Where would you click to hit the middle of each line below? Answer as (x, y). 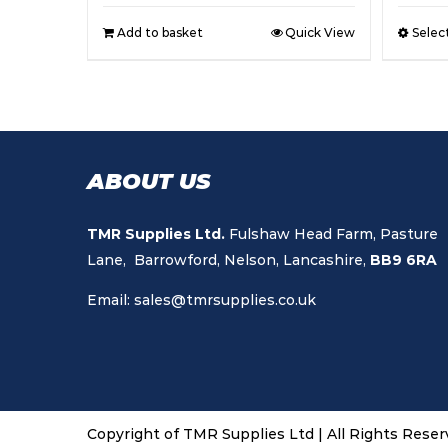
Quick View (319, 32)
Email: (110, 299)
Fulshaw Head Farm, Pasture (331, 233)
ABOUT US (148, 181)
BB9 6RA (403, 259)
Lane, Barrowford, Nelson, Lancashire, (228, 259)
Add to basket (160, 32)
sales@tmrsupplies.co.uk (225, 299)
